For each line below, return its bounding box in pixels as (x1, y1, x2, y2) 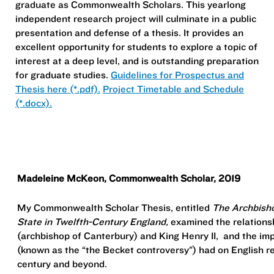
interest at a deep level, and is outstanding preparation (15, 54, 259, 67)
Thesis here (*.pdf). (15, 82, 100, 95)
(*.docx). (15, 96, 52, 109)
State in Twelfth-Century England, (17, 215, 168, 228)
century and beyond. (17, 257, 107, 270)
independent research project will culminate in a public (15, 12, 256, 24)
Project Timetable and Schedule (103, 82, 244, 95)
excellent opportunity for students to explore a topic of (15, 40, 257, 53)
